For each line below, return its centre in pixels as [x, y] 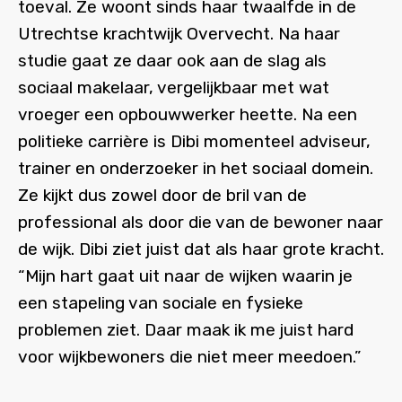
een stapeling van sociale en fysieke [161, 303]
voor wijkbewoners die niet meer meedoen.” [189, 357]
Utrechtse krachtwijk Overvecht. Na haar [179, 34]
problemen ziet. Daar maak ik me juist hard [186, 330]
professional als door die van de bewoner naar [201, 222]
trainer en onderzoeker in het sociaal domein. [196, 168]
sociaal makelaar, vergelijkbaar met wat [174, 87]
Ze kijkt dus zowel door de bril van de [162, 195]
